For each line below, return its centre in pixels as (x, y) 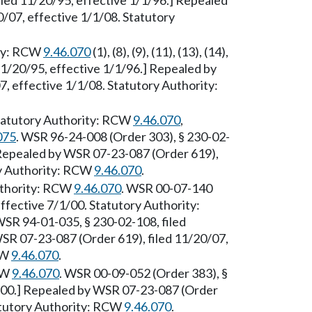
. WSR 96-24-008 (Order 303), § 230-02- (123, 136)
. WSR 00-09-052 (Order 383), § (143, 273)
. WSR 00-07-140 (167, 188)
